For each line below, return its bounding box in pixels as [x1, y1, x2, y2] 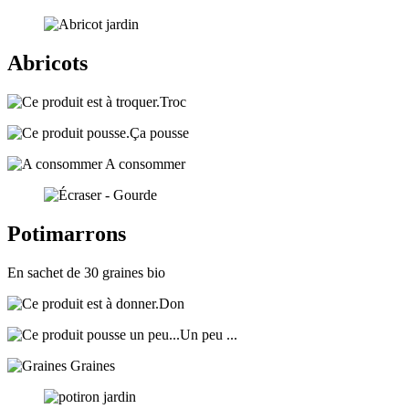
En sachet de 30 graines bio [7, 264, 165, 280]
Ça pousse [130, 125, 189, 141]
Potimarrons [7, 221, 126, 246]
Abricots [7, 51, 88, 76]
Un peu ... [180, 326, 237, 342]
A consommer [102, 156, 185, 172]
